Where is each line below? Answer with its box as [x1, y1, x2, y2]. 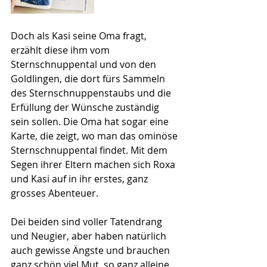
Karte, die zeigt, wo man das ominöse [11, 129, 180, 142]
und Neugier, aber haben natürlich [11, 229, 169, 243]
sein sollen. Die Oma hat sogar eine [11, 114, 171, 128]
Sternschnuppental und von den [11, 57, 159, 71]
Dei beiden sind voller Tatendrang [11, 215, 164, 228]
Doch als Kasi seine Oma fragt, [11, 29, 149, 42]
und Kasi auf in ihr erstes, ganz [11, 172, 150, 185]
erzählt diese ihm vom [11, 43, 112, 57]
